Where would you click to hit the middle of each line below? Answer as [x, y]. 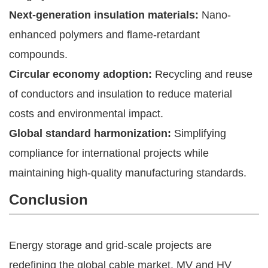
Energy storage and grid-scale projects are [110, 245]
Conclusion [48, 199]
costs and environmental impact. [86, 113]
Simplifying [199, 133]
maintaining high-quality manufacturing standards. [128, 173]
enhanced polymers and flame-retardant [104, 34]
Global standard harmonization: [90, 133]
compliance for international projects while [109, 153]
